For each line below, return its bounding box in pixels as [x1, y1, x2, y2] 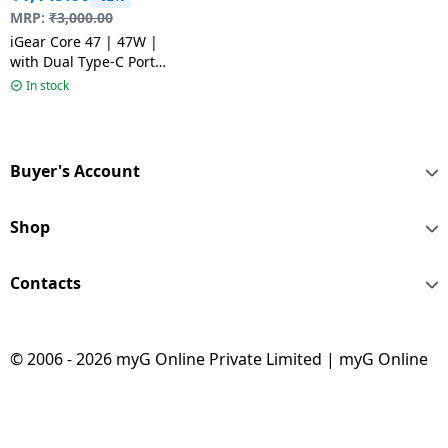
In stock [26, 77, 70, 95]
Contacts [10, 272, 81, 295]
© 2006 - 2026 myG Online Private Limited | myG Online [10, 348, 428, 371]
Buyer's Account [10, 160, 140, 183]
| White [10, 72, 61, 92]
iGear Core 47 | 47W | [10, 32, 158, 52]
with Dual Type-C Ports [10, 52, 162, 72]
